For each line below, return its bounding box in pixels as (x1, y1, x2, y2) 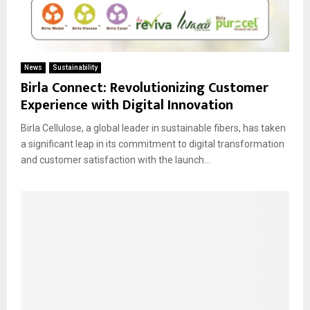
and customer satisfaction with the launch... (21, 154, 210, 165)
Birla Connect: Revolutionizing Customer (21, 75, 268, 100)
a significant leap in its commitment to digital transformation (21, 138, 284, 149)
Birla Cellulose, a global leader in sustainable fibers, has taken (21, 122, 286, 134)
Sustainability (53, 63, 98, 71)
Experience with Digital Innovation (21, 93, 233, 117)
